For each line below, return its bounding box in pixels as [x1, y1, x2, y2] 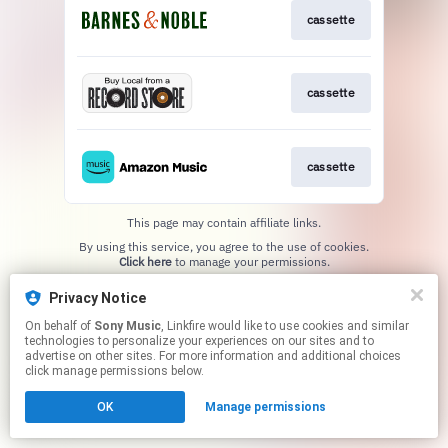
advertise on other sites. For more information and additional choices [25, 349, 401, 363]
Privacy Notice [49, 290, 146, 306]
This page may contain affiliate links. [127, 214, 321, 230]
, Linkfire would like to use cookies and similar [161, 319, 208, 333]
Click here [118, 253, 172, 269]
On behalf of [25, 319, 94, 333]
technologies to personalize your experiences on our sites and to [25, 334, 374, 348]
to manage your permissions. [171, 253, 330, 269]
